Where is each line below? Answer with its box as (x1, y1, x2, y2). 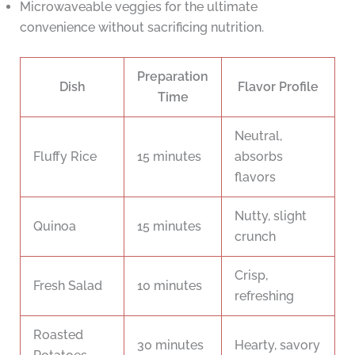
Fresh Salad (33, 278, 102, 294)
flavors (235, 170, 276, 185)
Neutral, (235, 128, 282, 144)
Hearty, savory (235, 338, 320, 353)
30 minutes (137, 338, 204, 353)
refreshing (235, 288, 294, 304)
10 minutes (137, 278, 202, 294)
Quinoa (33, 219, 76, 235)
